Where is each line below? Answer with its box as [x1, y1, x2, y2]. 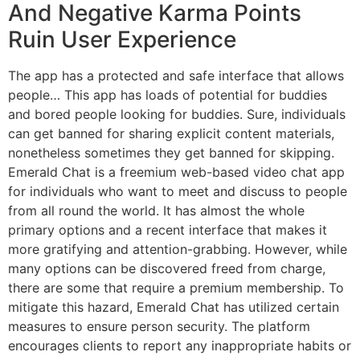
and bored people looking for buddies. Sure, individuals [8, 105, 346, 122]
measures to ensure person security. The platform [8, 317, 310, 334]
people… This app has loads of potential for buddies [8, 86, 327, 103]
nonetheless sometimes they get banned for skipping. [8, 144, 334, 161]
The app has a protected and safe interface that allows [8, 67, 344, 84]
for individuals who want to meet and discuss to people [8, 182, 347, 199]
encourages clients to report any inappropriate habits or [8, 337, 351, 354]
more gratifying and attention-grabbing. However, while [8, 240, 347, 257]
